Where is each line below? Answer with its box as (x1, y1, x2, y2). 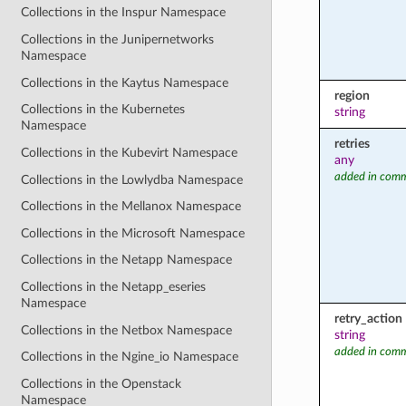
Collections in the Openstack (21, 376, 182, 391)
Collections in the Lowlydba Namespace (21, 172, 244, 187)
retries (333, 136, 370, 150)
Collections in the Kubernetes (21, 102, 186, 117)
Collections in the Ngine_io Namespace (21, 350, 239, 364)
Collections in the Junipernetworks (21, 33, 215, 47)
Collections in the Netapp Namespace (21, 253, 233, 267)
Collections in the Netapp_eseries (21, 280, 207, 295)
